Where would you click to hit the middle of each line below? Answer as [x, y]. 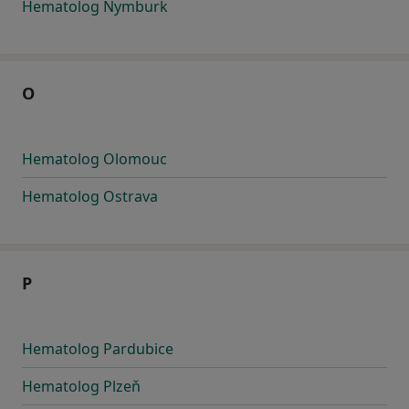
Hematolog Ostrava [90, 197]
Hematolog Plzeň [81, 387]
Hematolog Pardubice [98, 349]
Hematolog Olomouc [94, 159]
